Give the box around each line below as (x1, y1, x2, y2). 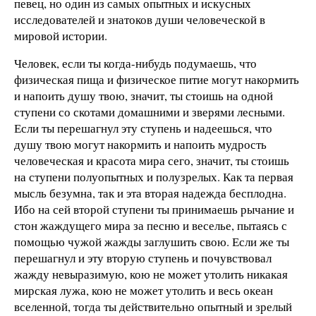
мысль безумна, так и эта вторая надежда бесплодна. (14, 185, 286, 202)
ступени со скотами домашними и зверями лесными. (14, 104, 285, 121)
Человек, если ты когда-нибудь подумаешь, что (14, 55, 257, 72)
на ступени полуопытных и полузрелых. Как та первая (14, 169, 293, 186)
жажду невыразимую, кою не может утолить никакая (14, 266, 288, 283)
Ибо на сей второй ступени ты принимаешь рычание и (14, 201, 294, 218)
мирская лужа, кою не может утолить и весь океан (14, 282, 273, 299)
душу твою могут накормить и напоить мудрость (14, 136, 267, 153)
